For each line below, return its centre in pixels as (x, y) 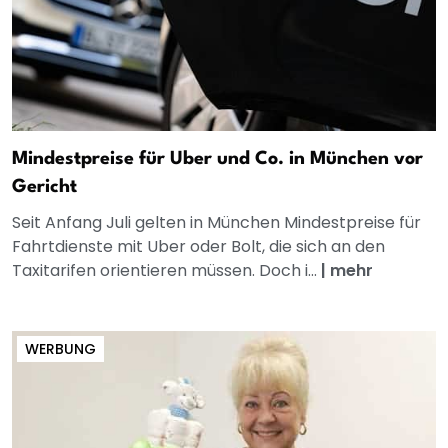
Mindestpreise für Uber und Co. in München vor (217, 159)
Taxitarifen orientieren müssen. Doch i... (166, 271)
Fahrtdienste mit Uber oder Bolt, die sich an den (198, 247)
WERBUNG (60, 349)
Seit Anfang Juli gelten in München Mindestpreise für (216, 223)
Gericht (44, 187)
